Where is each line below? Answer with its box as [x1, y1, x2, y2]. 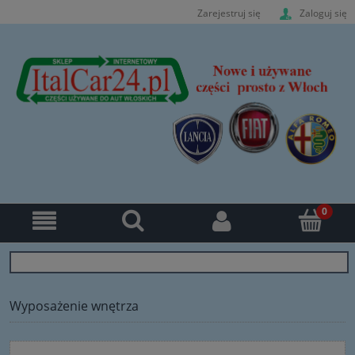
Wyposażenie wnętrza [10, 296, 139, 315]
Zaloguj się [300, 6, 347, 20]
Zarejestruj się [197, 6, 261, 20]
